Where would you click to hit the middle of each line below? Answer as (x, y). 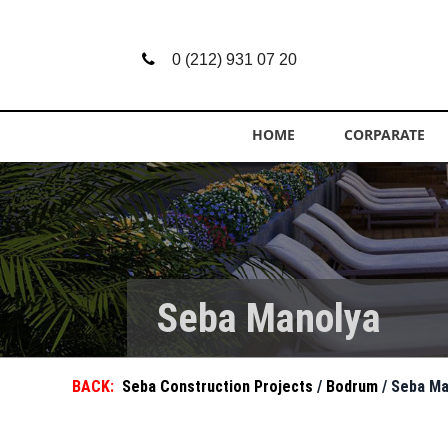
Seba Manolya (269, 318)
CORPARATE (384, 134)
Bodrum (354, 386)
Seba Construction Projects (219, 386)
